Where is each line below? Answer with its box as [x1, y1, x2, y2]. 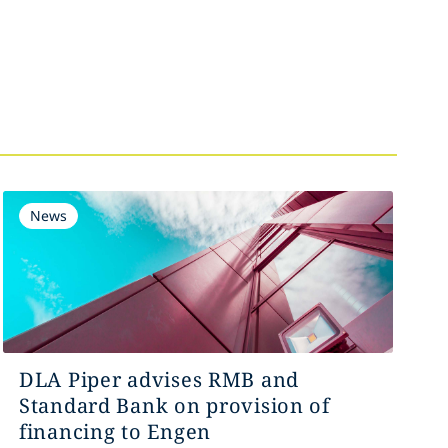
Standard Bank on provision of [18, 392, 330, 419]
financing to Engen [18, 418, 211, 445]
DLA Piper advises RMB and [18, 366, 299, 393]
